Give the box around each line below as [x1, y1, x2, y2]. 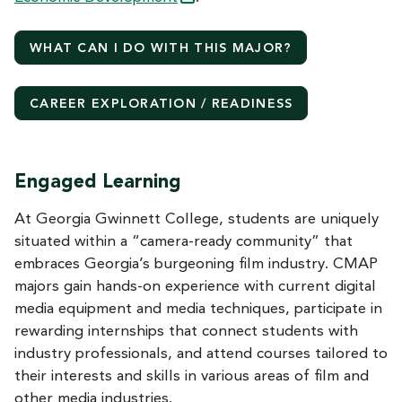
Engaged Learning [14, 172, 181, 192]
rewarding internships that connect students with [14, 323, 358, 339]
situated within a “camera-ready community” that [14, 233, 353, 249]
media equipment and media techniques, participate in [14, 301, 382, 317]
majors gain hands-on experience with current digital [14, 278, 376, 294]
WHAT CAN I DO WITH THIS [30, 41, 232, 55]
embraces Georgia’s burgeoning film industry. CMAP [14, 256, 378, 272]
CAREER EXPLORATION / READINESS [30, 97, 293, 110]
